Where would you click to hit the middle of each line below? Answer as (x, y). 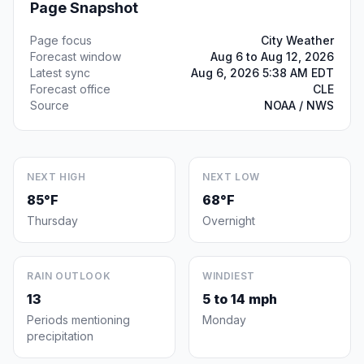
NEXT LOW (231, 177)
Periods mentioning (78, 320)
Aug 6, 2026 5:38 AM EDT (262, 73)
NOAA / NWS (299, 105)
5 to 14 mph (240, 299)
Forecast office (70, 89)
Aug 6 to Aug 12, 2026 (272, 56)
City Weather (297, 40)
